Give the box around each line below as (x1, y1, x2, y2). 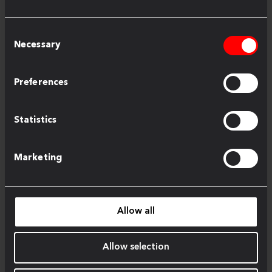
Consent (4, 28, 39, 38)
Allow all (117, 206, 155, 216)
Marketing (14, 153, 62, 163)
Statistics (14, 115, 56, 125)
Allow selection (103, 243, 169, 252)
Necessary (14, 40, 61, 50)
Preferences (14, 78, 69, 87)
